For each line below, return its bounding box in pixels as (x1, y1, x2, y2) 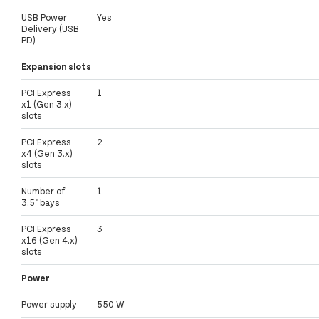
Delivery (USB (21, 23, 79, 35)
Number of (21, 185, 65, 197)
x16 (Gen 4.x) (21, 234, 78, 246)
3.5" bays (21, 197, 60, 209)
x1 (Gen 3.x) (21, 98, 72, 110)
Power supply (21, 298, 77, 310)
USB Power (21, 11, 67, 23)
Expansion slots (21, 61, 91, 73)
